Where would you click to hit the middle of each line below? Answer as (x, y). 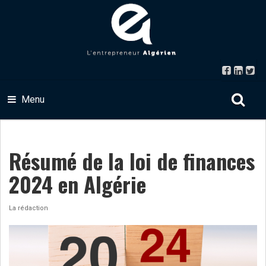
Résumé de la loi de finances (132, 161)
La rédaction (28, 208)
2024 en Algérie (77, 184)
